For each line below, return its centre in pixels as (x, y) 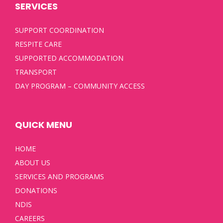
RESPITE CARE (38, 44)
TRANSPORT (36, 72)
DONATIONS (36, 191)
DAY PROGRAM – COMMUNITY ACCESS (80, 86)
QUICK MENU (44, 125)
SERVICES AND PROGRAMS (59, 177)
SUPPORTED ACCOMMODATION (69, 58)
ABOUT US (33, 163)
